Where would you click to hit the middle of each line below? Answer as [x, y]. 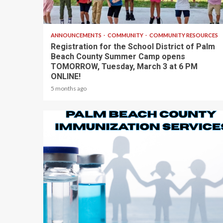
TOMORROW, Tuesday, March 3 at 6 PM [124, 66]
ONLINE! [66, 76]
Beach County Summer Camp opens [118, 56]
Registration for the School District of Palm [133, 46]
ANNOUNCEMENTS [77, 35]
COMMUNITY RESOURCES [184, 35]
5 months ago [69, 88]
